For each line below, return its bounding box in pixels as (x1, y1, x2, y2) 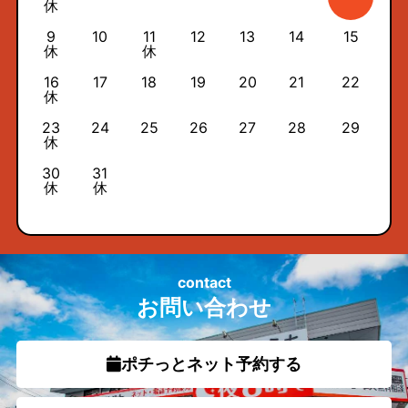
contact (177, 272, 231, 291)
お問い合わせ (137, 293, 271, 321)
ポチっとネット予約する (121, 353, 301, 373)
